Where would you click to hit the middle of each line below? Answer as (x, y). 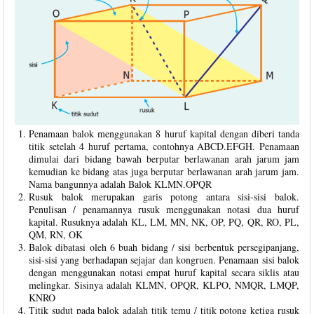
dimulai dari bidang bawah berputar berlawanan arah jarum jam (164, 158)
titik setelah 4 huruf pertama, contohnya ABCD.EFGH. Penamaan (164, 146)
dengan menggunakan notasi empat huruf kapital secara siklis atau (164, 272)
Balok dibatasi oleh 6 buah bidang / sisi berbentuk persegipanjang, (164, 247)
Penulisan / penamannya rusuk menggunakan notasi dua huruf (164, 209)
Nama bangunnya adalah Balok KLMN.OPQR (120, 184)
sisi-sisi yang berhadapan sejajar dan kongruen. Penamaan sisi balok (164, 259)
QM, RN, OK (56, 234)
